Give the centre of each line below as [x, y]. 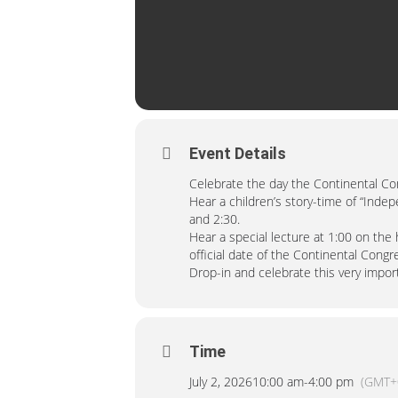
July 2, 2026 [221, 381]
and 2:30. [215, 219]
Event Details [238, 153]
